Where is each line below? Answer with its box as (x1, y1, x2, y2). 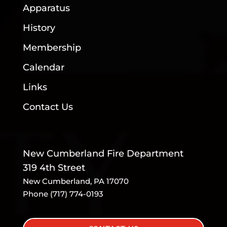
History (22, 22, 55, 33)
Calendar (22, 61, 64, 73)
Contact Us (22, 101, 73, 112)
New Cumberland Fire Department (22, 147, 183, 159)
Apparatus (22, 2, 70, 14)
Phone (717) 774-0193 (22, 188, 103, 199)
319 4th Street (22, 162, 85, 173)
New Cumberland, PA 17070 (22, 176, 129, 186)
